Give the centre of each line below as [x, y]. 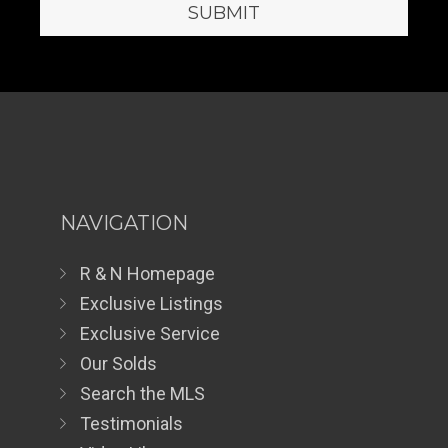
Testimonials [131, 424]
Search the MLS [142, 394]
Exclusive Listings [151, 304]
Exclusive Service [150, 334]
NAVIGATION [124, 223]
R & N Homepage [147, 274]
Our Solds [118, 364]
